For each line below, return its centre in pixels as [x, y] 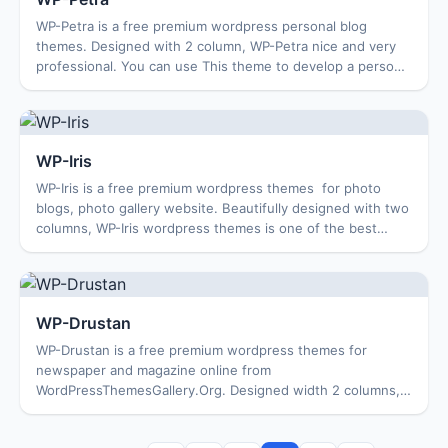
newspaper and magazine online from [153, 370]
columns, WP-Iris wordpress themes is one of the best [206, 228]
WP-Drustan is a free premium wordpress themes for [201, 350]
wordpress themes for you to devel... [153, 248]
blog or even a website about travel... [153, 86]
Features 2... [75, 430]
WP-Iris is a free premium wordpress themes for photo [208, 188]
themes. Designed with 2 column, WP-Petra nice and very [216, 46]
